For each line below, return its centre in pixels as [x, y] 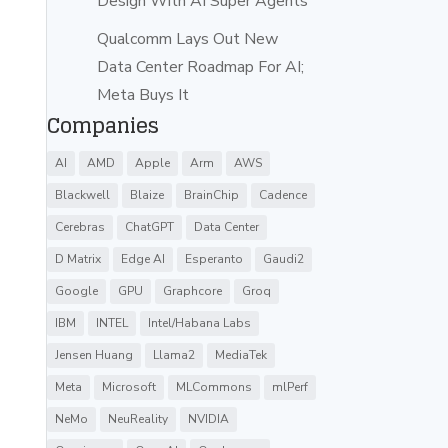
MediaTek [241, 354]
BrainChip [211, 194]
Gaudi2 [283, 258]
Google [76, 290]
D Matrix [78, 258]
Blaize [147, 194]
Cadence [283, 194]
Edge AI [143, 258]
